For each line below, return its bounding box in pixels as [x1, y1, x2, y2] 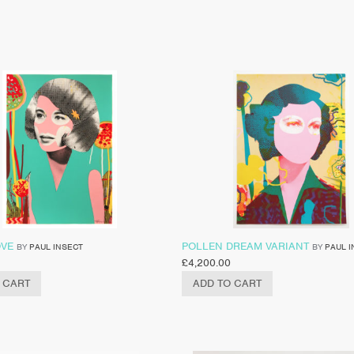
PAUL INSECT [28, 240, 83, 252]
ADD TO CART [192, 276, 262, 290]
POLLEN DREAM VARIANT [181, 239, 309, 253]
